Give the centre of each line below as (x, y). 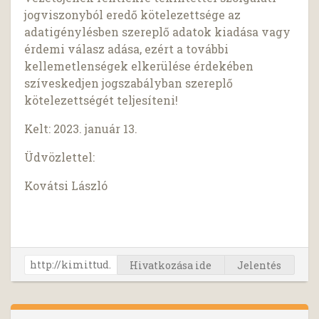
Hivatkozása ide (171, 265)
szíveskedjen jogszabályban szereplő (129, 83)
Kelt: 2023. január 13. (81, 129)
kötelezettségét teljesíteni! (101, 100)
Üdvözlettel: (60, 157)
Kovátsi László (66, 186)
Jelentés (260, 265)
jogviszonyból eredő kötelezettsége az (133, 15)
